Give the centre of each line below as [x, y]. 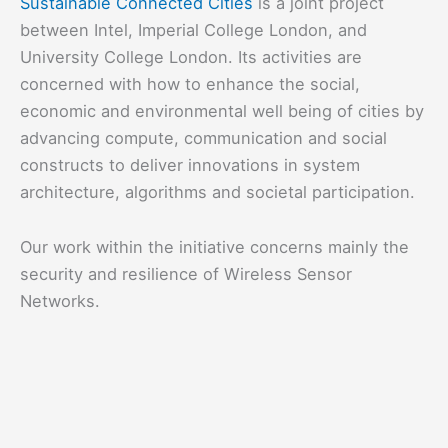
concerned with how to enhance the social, [190, 83]
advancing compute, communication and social [203, 137]
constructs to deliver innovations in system [190, 164]
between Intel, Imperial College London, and [193, 29]
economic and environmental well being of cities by [222, 110]
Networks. [60, 301]
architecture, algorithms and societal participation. [217, 191]
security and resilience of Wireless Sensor [186, 274]
